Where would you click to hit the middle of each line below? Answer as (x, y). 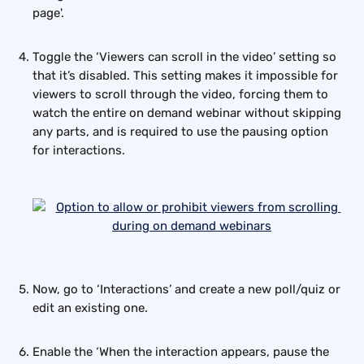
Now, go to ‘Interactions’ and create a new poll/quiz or (188, 289)
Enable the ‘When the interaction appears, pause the (182, 351)
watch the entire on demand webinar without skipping (188, 113)
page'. (50, 13)
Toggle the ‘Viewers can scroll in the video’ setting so (186, 56)
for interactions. (79, 150)
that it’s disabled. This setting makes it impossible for (187, 75)
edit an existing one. (90, 308)
